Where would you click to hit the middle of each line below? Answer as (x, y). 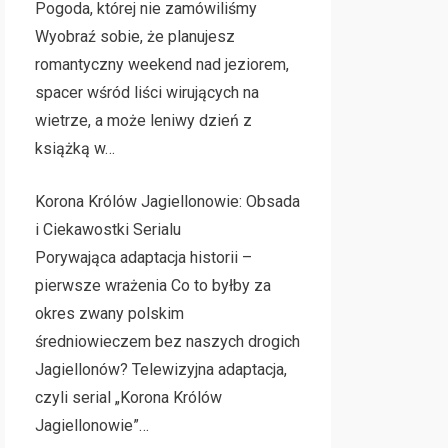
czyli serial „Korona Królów (128, 397)
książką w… (74, 148)
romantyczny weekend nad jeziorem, (161, 64)
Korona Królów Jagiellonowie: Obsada (167, 201)
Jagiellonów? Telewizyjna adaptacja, (160, 369)
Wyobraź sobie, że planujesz (134, 36)
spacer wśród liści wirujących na (146, 92)
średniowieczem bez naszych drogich (167, 341)
